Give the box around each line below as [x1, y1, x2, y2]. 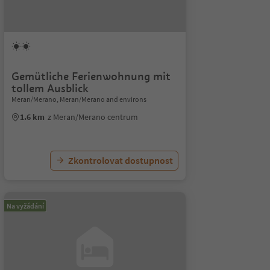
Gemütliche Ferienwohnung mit [11, 69, 171, 83]
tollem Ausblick [11, 81, 89, 95]
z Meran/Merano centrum [47, 111, 138, 122]
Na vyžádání [6, 201, 44, 210]
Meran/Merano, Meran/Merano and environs [11, 95, 146, 104]
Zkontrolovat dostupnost [67, 154, 173, 166]
